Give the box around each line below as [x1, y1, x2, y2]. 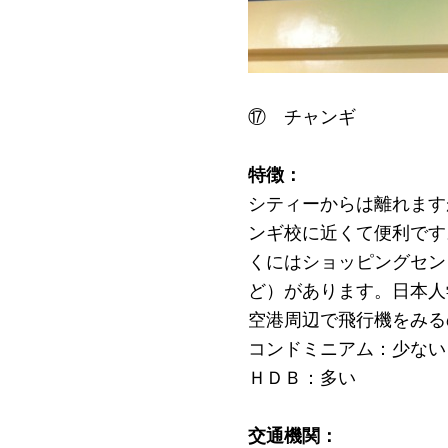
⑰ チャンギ [248, 104, 356, 128]
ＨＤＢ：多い [248, 365, 356, 389]
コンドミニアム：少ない [248, 336, 446, 360]
